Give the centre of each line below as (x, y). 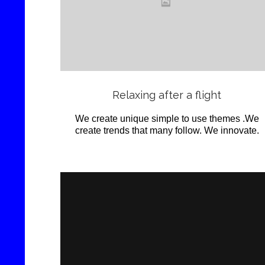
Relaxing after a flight (167, 95)
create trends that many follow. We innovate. (167, 131)
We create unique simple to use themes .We (167, 119)
